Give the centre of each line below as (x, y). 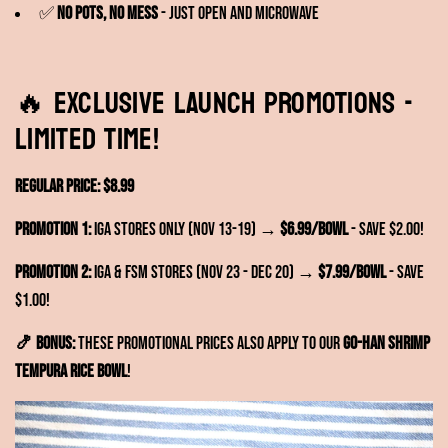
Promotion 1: (53, 229)
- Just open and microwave (238, 13)
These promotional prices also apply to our (209, 343)
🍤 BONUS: (45, 343)
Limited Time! (87, 139)
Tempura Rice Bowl (71, 371)
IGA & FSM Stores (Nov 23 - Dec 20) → (204, 272)
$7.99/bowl (352, 272)
